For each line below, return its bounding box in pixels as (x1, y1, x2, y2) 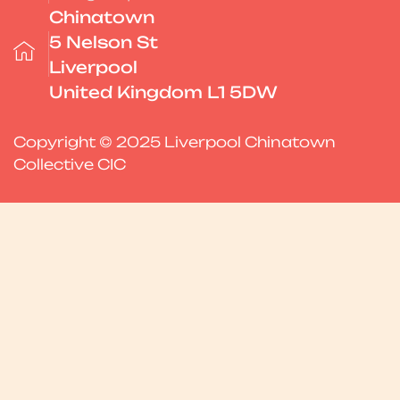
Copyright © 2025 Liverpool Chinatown (13, 132, 336, 151)
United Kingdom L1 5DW (49, 81, 278, 102)
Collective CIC (13, 154, 126, 173)
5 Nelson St (49, 31, 158, 52)
